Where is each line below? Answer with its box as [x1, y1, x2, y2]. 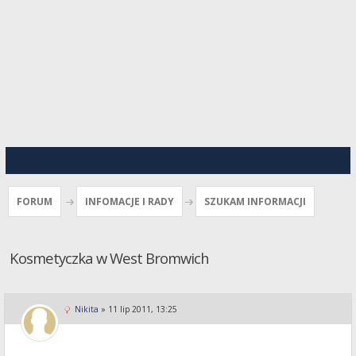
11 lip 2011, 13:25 [108, 304, 177, 315]
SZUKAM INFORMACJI [204, 195, 306, 208]
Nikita [75, 304, 99, 315]
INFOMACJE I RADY [85, 195, 174, 208]
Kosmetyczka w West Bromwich [10, 247, 209, 268]
